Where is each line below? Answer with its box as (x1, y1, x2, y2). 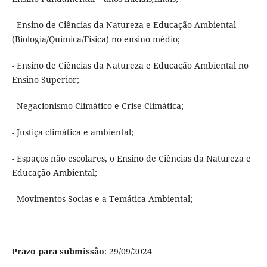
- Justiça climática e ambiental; (11, 126, 133, 138)
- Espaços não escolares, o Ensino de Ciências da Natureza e (11, 153, 251, 164)
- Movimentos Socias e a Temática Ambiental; (11, 193, 193, 205)
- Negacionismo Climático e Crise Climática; (11, 100, 184, 112)
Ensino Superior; (11, 74, 79, 86)
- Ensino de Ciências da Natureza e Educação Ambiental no (11, 60, 249, 72)
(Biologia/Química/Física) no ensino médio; (11, 33, 180, 45)
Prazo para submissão (11, 246, 104, 257)
